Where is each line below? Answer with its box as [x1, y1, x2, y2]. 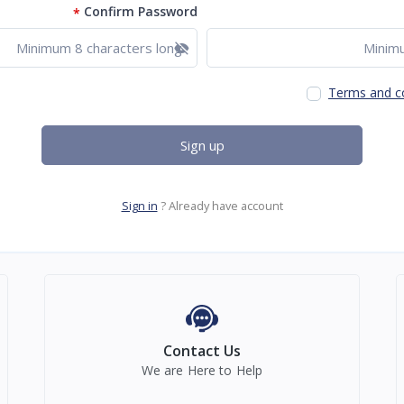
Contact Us [162, 341, 241, 362]
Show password [62, 35, 174, 57]
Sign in [121, 197, 158, 215]
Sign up [179, 136, 225, 155]
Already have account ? [168, 197, 283, 215]
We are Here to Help [141, 362, 263, 380]
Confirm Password [84, 3, 197, 21]
